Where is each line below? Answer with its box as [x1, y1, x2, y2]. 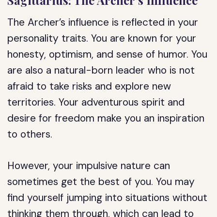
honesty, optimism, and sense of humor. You [7, 47, 208, 61]
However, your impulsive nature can [7, 159, 170, 172]
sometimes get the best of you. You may [7, 175, 195, 188]
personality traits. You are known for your [7, 31, 197, 45]
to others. [7, 127, 53, 141]
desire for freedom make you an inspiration [7, 111, 205, 125]
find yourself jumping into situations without [7, 191, 208, 204]
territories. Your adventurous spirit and [7, 95, 185, 109]
